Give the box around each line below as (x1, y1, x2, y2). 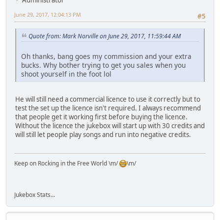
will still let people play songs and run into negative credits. (15, 130, 191, 139)
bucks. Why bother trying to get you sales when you (21, 60, 186, 70)
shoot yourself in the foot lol (21, 69, 111, 79)
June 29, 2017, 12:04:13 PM (14, 10, 81, 18)
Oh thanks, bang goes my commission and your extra (21, 51, 192, 61)
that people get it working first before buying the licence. (15, 112, 188, 121)
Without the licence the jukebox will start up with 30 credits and (15, 121, 205, 130)
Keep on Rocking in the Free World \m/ (14, 159, 119, 168)
